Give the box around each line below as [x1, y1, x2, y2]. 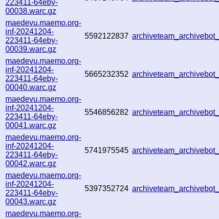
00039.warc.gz [5, 44, 57, 53]
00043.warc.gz [5, 197, 57, 206]
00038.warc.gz [5, 6, 57, 15]
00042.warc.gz [5, 159, 57, 168]
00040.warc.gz [5, 83, 57, 91]
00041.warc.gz [5, 121, 57, 130]
